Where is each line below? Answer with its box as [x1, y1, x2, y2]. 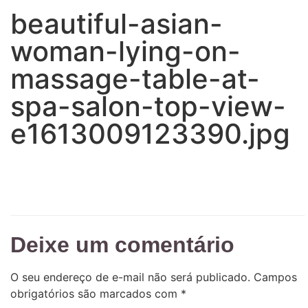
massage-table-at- [10, 62, 260, 96]
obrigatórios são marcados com [10, 287, 181, 301]
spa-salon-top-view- [10, 89, 286, 123]
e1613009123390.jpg [10, 117, 290, 151]
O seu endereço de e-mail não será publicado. [10, 270, 250, 285]
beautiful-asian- [10, 7, 223, 41]
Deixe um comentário [10, 232, 234, 258]
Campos [254, 270, 297, 285]
